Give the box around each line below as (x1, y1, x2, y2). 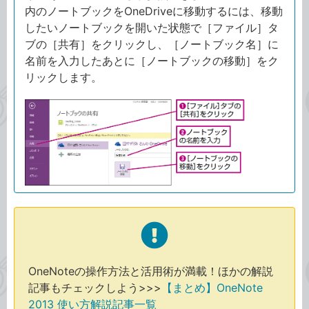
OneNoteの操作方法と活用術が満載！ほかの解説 (28, 264, 273, 279)
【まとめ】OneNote (161, 281, 263, 295)
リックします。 (25, 70, 102, 85)
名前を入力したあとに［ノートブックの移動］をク (25, 54, 279, 68)
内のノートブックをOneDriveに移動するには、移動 (25, 4, 283, 19)
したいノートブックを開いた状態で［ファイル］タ (25, 21, 279, 35)
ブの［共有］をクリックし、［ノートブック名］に (25, 37, 279, 52)
